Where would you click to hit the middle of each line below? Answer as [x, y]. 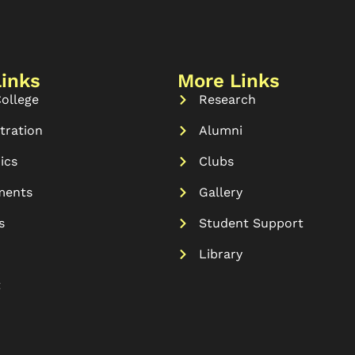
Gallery [220, 193]
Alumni [220, 131]
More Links [229, 81]
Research [227, 100]
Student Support [251, 223]
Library [220, 254]
